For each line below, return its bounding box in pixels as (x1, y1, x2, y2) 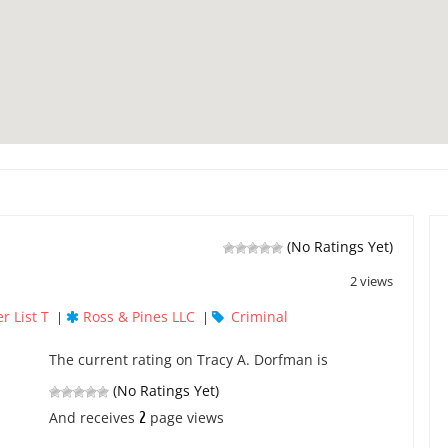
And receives (49, 408, 139, 427)
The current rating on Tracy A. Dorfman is (49, 350, 328, 369)
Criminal (231, 307, 288, 326)
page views (146, 408, 224, 427)
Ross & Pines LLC (83, 307, 195, 326)
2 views (350, 272, 393, 290)
